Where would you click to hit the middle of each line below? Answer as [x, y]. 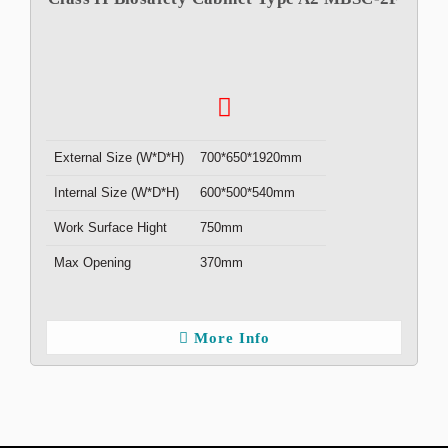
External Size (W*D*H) [119, 157]
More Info [231, 338]
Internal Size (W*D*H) [116, 192]
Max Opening [92, 262]
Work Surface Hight [110, 227]
